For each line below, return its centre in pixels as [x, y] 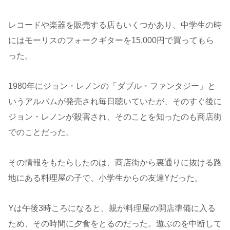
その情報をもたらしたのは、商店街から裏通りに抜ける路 [115, 162]
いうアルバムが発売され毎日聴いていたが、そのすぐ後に [115, 102]
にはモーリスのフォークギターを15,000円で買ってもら [111, 41]
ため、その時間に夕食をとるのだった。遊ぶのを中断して [115, 223]
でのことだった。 [41, 132]
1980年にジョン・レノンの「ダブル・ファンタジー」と [112, 86]
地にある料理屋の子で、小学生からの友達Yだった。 [106, 178]
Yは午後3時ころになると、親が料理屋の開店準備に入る [112, 208]
